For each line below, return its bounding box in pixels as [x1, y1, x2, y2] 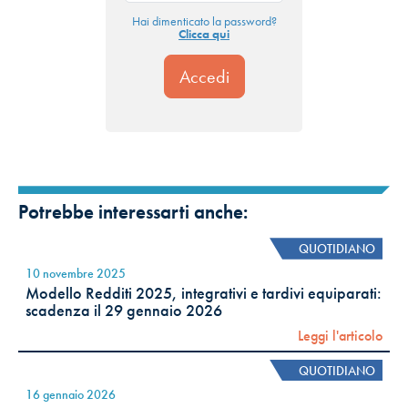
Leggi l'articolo [298, 325, 382, 345]
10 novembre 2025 [25, 264, 126, 281]
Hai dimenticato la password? [131, 13, 277, 30]
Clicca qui [178, 25, 229, 43]
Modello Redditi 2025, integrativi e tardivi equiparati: [25, 283, 382, 304]
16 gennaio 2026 [25, 386, 116, 403]
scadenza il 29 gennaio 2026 [25, 301, 222, 321]
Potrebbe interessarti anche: [18, 200, 248, 225]
